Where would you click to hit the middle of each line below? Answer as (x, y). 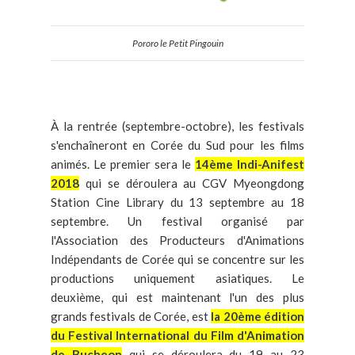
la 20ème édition (258, 317)
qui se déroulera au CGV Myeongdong (192, 183)
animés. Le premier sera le (123, 164)
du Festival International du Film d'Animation (177, 336)
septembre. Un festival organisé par (177, 221)
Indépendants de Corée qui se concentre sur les (177, 260)
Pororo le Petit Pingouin (177, 44)
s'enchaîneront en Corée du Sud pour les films (177, 145)
